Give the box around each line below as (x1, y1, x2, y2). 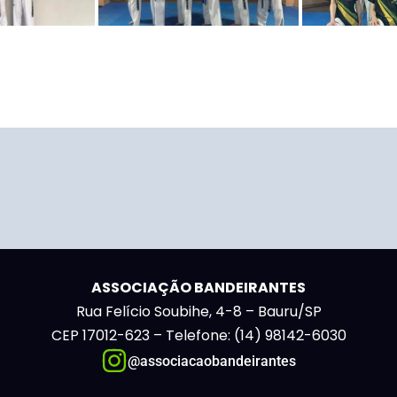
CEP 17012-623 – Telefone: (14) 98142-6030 (51, 325, 346, 346)
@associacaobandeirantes (128, 352, 296, 370)
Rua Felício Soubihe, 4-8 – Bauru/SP (75, 301, 322, 323)
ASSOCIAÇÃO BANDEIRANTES (91, 277, 306, 299)
